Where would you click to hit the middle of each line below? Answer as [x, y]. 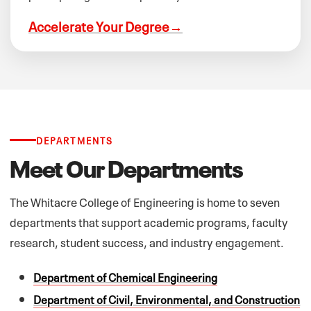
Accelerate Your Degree [99, 25]
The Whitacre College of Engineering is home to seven [145, 201]
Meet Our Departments [126, 166]
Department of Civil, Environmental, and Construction [167, 298]
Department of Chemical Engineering [126, 276]
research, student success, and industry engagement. [147, 241]
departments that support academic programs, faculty [149, 221]
